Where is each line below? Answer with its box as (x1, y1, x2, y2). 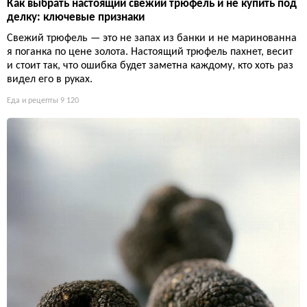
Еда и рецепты (7, 97, 58, 106)
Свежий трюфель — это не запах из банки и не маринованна (7, 33, 297, 45)
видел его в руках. (7, 74, 93, 86)
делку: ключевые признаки (7, 12, 145, 24)
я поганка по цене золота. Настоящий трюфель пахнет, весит (7, 47, 293, 58)
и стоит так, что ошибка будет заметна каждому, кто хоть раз (7, 60, 293, 72)
